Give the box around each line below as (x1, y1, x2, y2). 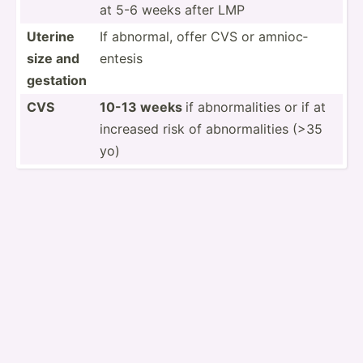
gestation (27, 71, 87, 88)
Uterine (27, 28, 75, 45)
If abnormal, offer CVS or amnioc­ (100, 28, 308, 45)
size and (27, 49, 79, 66)
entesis (100, 49, 143, 66)
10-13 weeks (100, 98, 186, 115)
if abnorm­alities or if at (186, 98, 326, 115)
